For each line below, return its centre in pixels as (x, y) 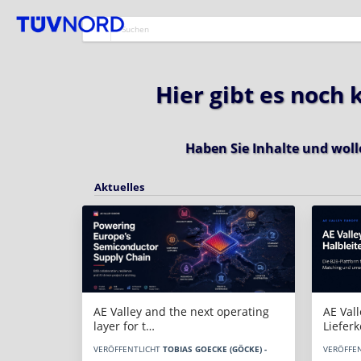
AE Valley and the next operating (181, 311)
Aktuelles (119, 187)
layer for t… (124, 326)
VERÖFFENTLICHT (128, 349)
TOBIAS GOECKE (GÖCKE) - (215, 349)
